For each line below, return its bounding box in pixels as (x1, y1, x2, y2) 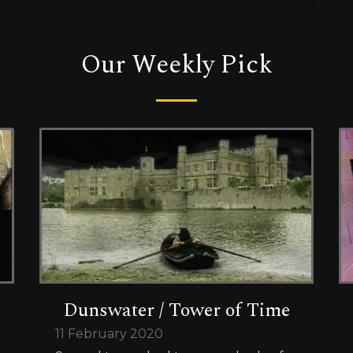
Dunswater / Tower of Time (63, 295, 290, 325)
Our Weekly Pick (80, 46, 273, 85)
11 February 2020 (55, 325, 163, 341)
